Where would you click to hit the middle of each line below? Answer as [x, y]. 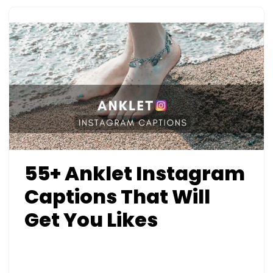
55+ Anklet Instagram [135, 173]
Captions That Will [117, 196]
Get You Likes [91, 219]
